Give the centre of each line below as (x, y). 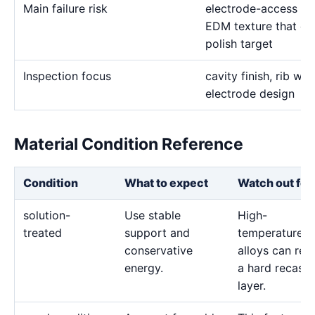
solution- (47, 215)
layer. (252, 285)
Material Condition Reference (129, 144)
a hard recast (273, 268)
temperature (270, 233)
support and (157, 233)
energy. (144, 268)
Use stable (153, 215)
